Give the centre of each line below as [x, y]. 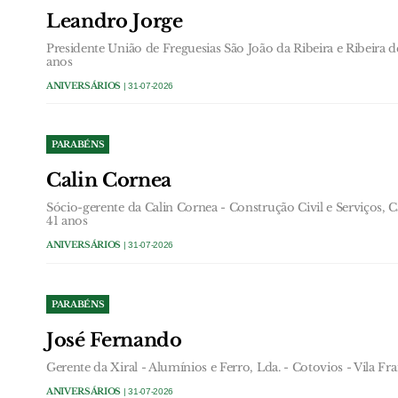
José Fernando [114, 340]
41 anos [67, 220]
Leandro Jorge [115, 21]
